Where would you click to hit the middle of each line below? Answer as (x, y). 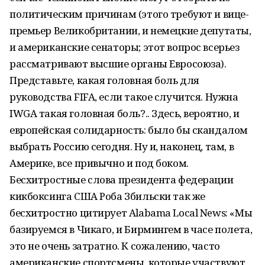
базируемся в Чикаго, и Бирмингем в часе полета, (131, 229)
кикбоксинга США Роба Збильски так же (107, 196)
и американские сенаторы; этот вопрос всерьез (125, 47)
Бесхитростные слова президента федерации (122, 180)
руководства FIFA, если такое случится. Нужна (124, 97)
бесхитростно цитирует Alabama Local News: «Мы (131, 213)
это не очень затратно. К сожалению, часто (115, 246)
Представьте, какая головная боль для (104, 80)
